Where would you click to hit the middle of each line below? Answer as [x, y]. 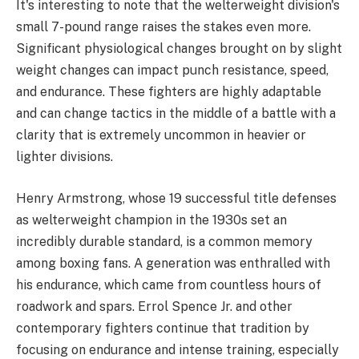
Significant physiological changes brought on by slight [179, 49]
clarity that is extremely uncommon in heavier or [161, 135]
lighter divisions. [65, 157]
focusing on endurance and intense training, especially [177, 349]
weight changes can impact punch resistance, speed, [172, 71]
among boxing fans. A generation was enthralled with [173, 263]
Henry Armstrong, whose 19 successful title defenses [176, 198]
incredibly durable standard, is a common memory [164, 241]
